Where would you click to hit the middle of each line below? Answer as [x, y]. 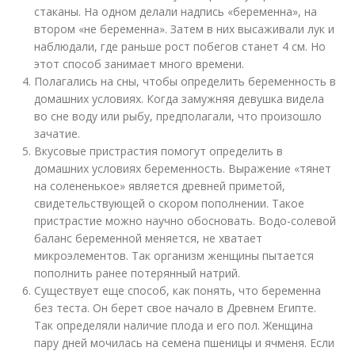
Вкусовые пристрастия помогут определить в [159, 151]
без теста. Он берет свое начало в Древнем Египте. [176, 308]
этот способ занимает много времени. [139, 64]
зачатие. [57, 134]
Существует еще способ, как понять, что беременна [178, 290]
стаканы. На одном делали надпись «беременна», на [176, 11]
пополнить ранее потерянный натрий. [137, 273]
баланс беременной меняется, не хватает [149, 238]
